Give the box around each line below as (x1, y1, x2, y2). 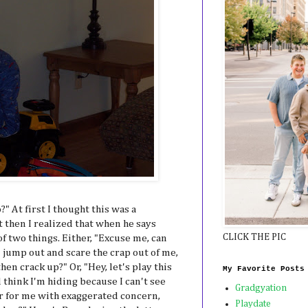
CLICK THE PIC (223, 232, 286, 242)
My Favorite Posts (223, 264, 305, 273)
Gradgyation (234, 283, 287, 294)
